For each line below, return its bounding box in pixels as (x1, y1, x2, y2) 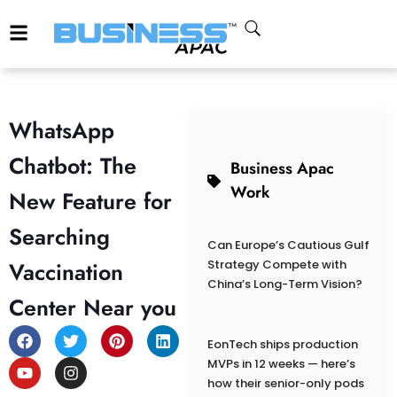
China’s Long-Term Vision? (206, 276, 362, 293)
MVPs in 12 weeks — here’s (206, 355, 355, 373)
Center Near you (9, 292, 176, 324)
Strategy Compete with (206, 256, 346, 274)
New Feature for (9, 185, 172, 218)
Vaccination (9, 256, 123, 289)
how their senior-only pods (206, 375, 364, 393)
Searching (9, 221, 110, 253)
